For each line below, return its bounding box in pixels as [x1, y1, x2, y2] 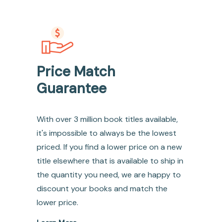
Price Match [36, 62, 115, 81]
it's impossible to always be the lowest [36, 128, 176, 139]
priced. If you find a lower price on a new [36, 142, 182, 153]
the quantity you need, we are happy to [36, 169, 181, 180]
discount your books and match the [36, 183, 167, 194]
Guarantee [36, 79, 107, 98]
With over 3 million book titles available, [36, 114, 178, 125]
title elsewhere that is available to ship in [36, 156, 183, 166]
